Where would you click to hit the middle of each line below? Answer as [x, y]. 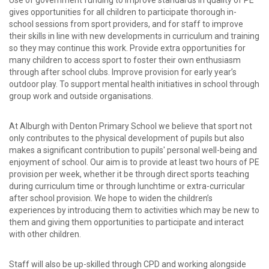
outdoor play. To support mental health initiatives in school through [134, 84]
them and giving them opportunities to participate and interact [126, 222]
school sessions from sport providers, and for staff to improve [126, 24]
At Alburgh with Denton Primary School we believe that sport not [131, 126]
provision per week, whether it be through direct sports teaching [129, 174]
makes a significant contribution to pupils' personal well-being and [133, 150]
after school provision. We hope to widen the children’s [111, 198]
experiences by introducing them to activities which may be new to [134, 210]
